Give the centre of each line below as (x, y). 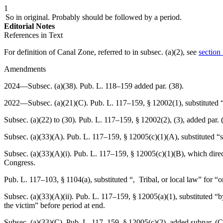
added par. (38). (158, 86)
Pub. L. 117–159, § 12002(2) (124, 120)
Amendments (25, 69)
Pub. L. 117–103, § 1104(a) (47, 179)
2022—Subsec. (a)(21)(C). (47, 103)
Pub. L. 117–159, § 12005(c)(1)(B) (129, 154)
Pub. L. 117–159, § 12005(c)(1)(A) (122, 137)
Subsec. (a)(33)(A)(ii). (40, 196)
